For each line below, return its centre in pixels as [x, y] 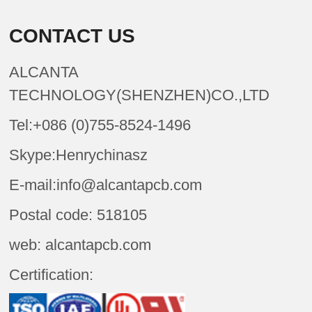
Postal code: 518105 [78, 215]
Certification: [52, 275]
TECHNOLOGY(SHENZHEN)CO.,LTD [140, 95]
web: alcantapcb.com [80, 245]
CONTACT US [72, 36]
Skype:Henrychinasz [79, 155]
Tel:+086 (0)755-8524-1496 [100, 125]
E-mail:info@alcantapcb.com [106, 185]
